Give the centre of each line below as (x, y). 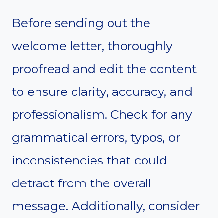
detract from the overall (82, 183)
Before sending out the (81, 23)
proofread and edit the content (104, 68)
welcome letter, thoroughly (92, 45)
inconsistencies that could (90, 160)
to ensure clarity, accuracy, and (102, 91)
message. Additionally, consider (106, 206)
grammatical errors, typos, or (96, 137)
